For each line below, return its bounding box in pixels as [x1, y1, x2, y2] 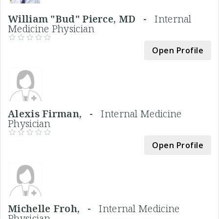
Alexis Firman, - [8, 107, 101, 121]
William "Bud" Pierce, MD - [8, 12, 155, 26]
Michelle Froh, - [8, 202, 99, 216]
